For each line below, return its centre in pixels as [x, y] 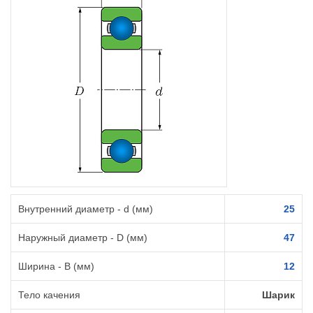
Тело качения [49, 295]
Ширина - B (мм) [56, 267]
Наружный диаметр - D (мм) [83, 238]
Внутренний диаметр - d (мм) [86, 209]
